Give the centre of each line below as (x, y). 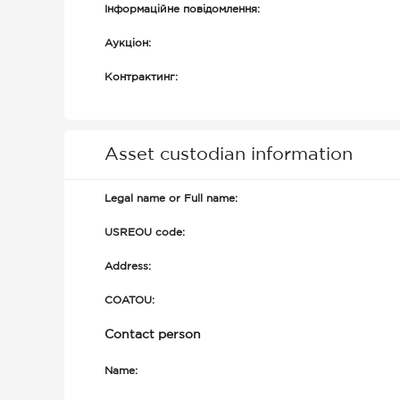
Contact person (153, 335)
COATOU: (129, 300)
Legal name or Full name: (171, 199)
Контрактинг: (141, 77)
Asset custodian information (229, 154)
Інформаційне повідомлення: (182, 9)
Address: (128, 267)
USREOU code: (145, 233)
